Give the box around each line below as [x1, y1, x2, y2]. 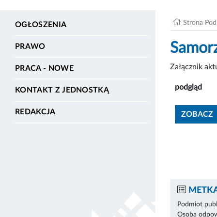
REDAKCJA [15, 108, 56, 116]
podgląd [175, 83, 202, 91]
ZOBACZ [181, 110, 213, 118]
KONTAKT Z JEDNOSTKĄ [15, 86, 109, 94]
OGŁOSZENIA [15, 20, 67, 29]
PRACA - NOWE [15, 64, 74, 72]
